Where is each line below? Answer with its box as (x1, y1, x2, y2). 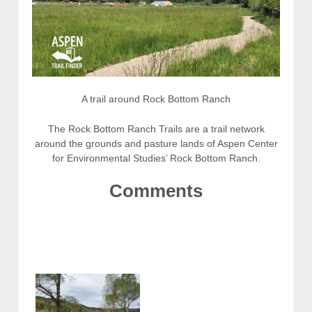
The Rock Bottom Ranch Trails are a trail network (47, 123, 265, 135)
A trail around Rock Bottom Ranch (81, 93, 231, 104)
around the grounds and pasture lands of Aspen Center (34, 138, 278, 150)
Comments (109, 180, 203, 201)
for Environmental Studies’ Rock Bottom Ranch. (52, 153, 260, 164)
